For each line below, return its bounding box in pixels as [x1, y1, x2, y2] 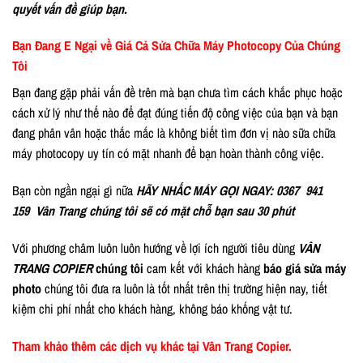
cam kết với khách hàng [143, 258, 263, 277]
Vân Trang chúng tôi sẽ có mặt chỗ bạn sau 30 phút [36, 202, 294, 220]
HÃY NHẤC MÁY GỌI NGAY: [136, 181, 276, 200]
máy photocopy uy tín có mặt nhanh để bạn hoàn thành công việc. [12, 144, 324, 163]
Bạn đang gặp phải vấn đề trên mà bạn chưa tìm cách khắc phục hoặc [12, 83, 343, 102]
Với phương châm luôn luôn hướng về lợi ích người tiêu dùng [12, 238, 298, 257]
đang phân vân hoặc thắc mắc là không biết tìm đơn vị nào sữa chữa [12, 124, 335, 143]
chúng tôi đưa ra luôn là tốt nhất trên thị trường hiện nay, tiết [45, 279, 327, 297]
